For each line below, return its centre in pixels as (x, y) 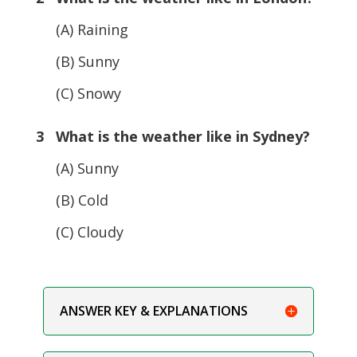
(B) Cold (72, 200)
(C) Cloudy (79, 231)
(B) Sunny (77, 61)
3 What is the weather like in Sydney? (173, 136)
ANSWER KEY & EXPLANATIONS (153, 310)
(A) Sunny (77, 168)
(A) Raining (82, 29)
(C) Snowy (78, 93)
